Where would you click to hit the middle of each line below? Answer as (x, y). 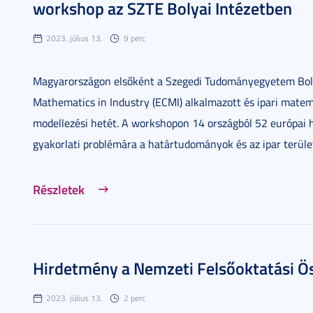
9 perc (134, 38)
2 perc (134, 298)
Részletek (59, 189)
